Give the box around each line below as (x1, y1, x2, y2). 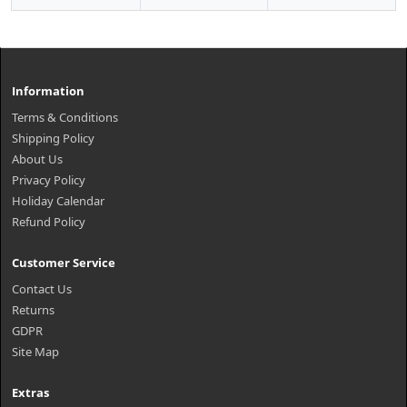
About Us (12, 151, 63, 168)
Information (12, 83, 84, 100)
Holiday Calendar (12, 193, 104, 210)
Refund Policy (12, 213, 85, 231)
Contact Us (12, 281, 72, 298)
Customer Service (12, 254, 115, 272)
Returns (12, 302, 55, 319)
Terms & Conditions (12, 109, 118, 126)
